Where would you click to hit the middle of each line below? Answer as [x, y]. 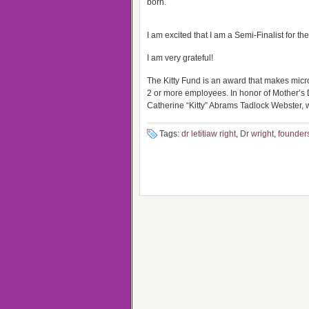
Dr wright [257, 134]
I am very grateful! [180, 58]
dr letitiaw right [209, 134]
